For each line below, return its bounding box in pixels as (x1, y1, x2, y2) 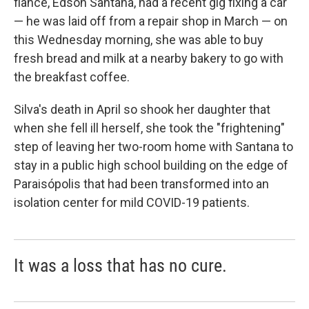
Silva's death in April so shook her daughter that (14, 101, 270, 117)
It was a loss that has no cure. (14, 255, 227, 276)
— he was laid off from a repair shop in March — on (14, 13, 288, 28)
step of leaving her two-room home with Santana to (14, 139, 293, 154)
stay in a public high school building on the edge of (14, 157, 288, 172)
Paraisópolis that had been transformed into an (14, 176, 269, 191)
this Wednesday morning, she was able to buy (14, 32, 263, 47)
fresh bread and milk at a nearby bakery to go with (14, 50, 283, 66)
